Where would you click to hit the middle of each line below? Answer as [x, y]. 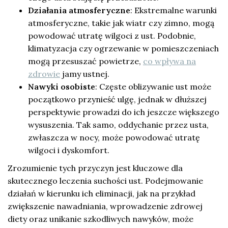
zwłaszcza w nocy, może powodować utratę [114, 137]
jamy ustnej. [85, 74]
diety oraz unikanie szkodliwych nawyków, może [101, 219]
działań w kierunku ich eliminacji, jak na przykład [102, 193]
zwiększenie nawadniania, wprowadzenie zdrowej [105, 206]
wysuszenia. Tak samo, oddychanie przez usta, [118, 124]
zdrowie [44, 74]
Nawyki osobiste [62, 86]
